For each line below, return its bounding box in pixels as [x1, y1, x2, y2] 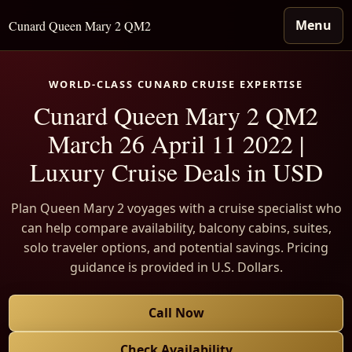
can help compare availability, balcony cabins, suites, [20, 219, 332, 236]
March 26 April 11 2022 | [48, 126, 304, 160]
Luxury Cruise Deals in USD [29, 155, 323, 189]
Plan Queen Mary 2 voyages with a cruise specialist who [10, 200, 342, 217]
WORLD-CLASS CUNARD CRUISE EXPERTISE [49, 77, 303, 91]
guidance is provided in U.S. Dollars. [69, 258, 283, 276]
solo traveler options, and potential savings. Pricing [24, 239, 328, 256]
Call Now [148, 304, 204, 321]
